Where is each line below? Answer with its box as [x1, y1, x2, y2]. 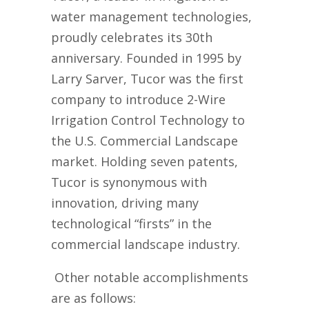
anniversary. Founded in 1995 [51, 49, 223, 66]
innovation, [51, 194, 121, 211]
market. [51, 152, 97, 170]
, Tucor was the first [123, 70, 243, 87]
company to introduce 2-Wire [51, 90, 226, 108]
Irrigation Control [51, 111, 159, 128]
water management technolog [51, 8, 232, 25]
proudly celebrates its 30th [51, 28, 212, 46]
